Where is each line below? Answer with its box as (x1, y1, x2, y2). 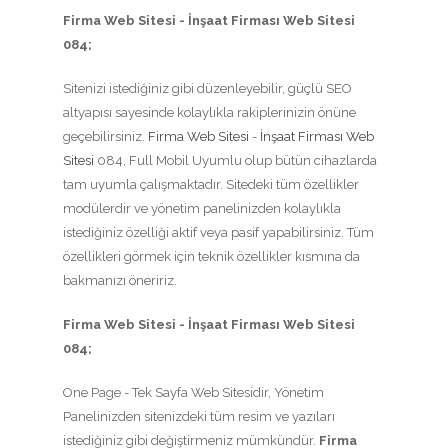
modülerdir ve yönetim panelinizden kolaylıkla (63, 200, 341, 216)
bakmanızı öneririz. (63, 272, 177, 288)
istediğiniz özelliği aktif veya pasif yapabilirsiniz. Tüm (63, 224, 374, 240)
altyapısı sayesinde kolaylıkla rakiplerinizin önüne (63, 104, 356, 120)
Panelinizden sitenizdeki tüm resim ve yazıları (63, 408, 335, 424)
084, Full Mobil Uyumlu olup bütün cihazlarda (94, 152, 377, 168)
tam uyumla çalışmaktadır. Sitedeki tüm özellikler (63, 176, 359, 192)
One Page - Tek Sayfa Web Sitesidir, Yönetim (63, 384, 324, 400)
